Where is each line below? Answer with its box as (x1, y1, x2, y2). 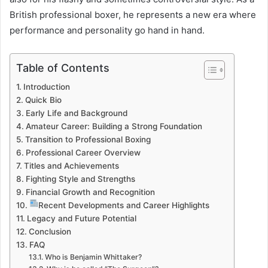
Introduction (23, 81, 70, 92)
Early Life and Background (25, 108, 127, 118)
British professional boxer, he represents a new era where (10, 8, 256, 20)
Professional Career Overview (25, 147, 141, 157)
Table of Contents (16, 61, 109, 74)
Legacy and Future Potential (26, 213, 136, 223)
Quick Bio (25, 95, 62, 105)
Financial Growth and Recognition (25, 187, 155, 197)
